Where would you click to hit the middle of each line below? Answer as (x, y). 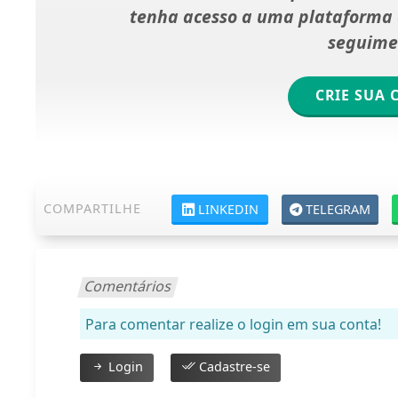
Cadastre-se (233, 367)
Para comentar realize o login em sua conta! (234, 325)
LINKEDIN (228, 210)
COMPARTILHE (93, 209)
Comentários (128, 287)
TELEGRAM (338, 210)
